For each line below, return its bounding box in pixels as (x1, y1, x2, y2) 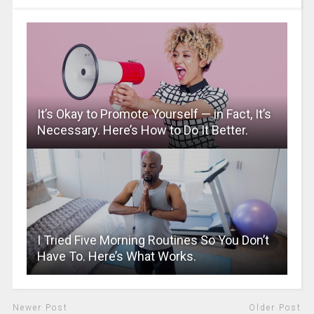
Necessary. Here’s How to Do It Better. (36, 122, 248, 137)
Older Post (249, 302, 302, 313)
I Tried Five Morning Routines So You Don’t (36, 232, 269, 247)
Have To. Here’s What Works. (36, 248, 196, 264)
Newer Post (12, 302, 68, 313)
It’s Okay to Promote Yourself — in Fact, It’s (36, 106, 271, 121)
